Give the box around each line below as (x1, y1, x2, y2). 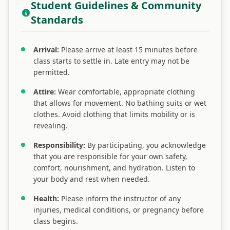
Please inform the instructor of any (59, 194, 181, 203)
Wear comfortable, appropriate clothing (56, 87, 195, 97)
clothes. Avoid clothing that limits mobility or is (33, 109, 195, 119)
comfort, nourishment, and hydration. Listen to (33, 163, 195, 172)
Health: (33, 194, 59, 203)
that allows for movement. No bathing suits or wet (33, 98, 206, 108)
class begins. (33, 216, 78, 226)
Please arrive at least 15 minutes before (59, 45, 198, 54)
